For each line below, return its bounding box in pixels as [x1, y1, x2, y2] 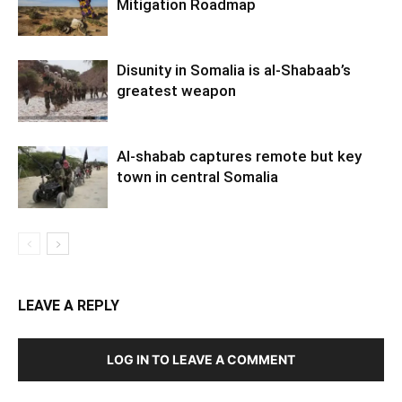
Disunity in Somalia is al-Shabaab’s [117, 60, 351, 79]
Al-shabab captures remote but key [117, 146, 362, 165]
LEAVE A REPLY [18, 296, 119, 314]
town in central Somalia [117, 167, 278, 186]
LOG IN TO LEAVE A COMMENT [107, 351, 295, 367]
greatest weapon [117, 81, 236, 100]
